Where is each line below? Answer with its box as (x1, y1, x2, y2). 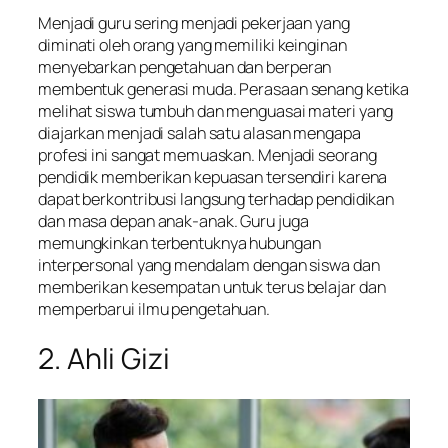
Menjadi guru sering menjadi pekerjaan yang (38, 11, 350, 34)
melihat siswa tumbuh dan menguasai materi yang (38, 99, 394, 122)
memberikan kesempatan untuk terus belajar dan (38, 275, 386, 298)
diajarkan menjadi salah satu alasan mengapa (38, 121, 361, 144)
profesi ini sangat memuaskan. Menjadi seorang (38, 143, 377, 166)
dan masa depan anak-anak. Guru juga (38, 209, 309, 232)
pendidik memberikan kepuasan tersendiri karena (38, 165, 388, 188)
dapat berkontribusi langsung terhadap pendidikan (38, 187, 395, 210)
